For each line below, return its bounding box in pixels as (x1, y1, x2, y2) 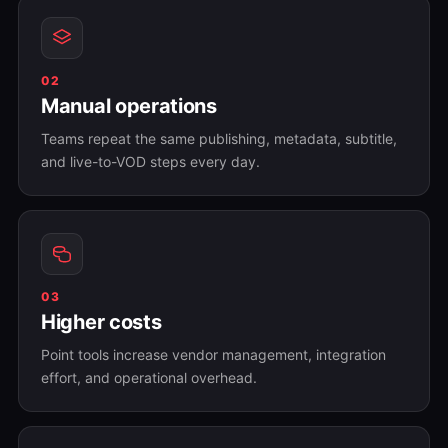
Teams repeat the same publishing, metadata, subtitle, (41, 130, 397, 147)
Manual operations (41, 94, 217, 118)
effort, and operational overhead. (41, 369, 257, 386)
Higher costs (41, 310, 162, 334)
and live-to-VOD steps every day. (41, 153, 260, 170)
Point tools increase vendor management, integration (41, 346, 386, 363)
